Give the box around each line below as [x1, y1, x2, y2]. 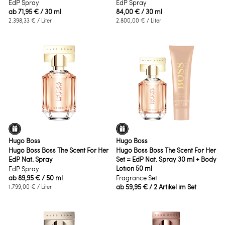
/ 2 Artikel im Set [149, 182, 196, 191]
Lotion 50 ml [116, 163, 152, 173]
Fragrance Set [116, 173, 157, 182]
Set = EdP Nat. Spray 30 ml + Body [116, 154, 216, 164]
